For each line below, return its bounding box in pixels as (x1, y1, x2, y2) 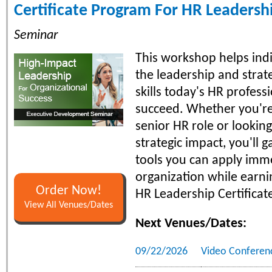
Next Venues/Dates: (135, 216, 246, 231)
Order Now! (36, 184, 101, 197)
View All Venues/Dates (24, 200, 113, 210)
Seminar (14, 28, 58, 42)
